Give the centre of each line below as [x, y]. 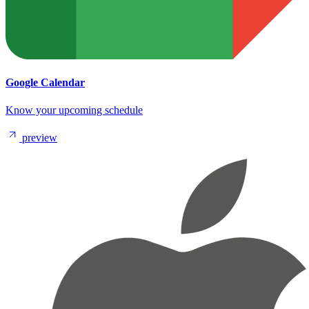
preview [40, 137]
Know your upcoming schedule [74, 110]
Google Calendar [45, 83]
